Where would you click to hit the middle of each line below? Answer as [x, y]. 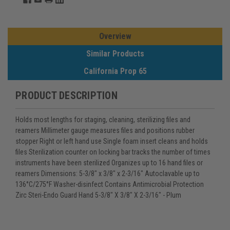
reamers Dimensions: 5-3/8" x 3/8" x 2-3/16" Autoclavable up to [108, 173]
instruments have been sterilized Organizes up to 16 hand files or [109, 162]
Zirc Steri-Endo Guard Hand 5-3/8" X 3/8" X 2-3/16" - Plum [98, 195]
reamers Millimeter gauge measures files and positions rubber [105, 130]
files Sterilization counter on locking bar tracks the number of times [113, 152]
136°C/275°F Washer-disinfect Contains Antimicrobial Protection [110, 184]
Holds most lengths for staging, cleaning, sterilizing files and [103, 119]
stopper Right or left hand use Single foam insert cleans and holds [112, 141]
